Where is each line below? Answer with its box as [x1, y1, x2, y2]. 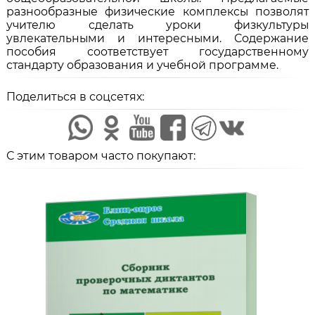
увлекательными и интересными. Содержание [6, 31, 309, 45]
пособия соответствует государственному [6, 44, 309, 58]
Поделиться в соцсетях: [6, 89, 144, 103]
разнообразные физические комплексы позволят [6, 4, 309, 18]
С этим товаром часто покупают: [6, 149, 195, 163]
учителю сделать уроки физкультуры [6, 18, 309, 32]
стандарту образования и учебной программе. [6, 58, 278, 72]
